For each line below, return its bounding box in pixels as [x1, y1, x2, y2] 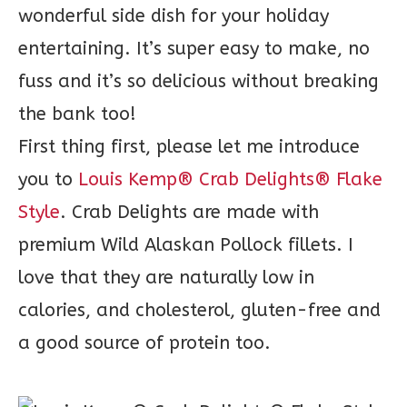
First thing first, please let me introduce [18, 136, 360, 157]
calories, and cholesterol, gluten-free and [18, 300, 381, 321]
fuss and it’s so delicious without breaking [18, 71, 379, 92]
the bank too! [18, 104, 136, 124]
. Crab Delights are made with [60, 202, 319, 223]
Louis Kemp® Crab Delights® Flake [78, 169, 382, 190]
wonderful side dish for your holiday [18, 5, 329, 26]
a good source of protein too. [18, 333, 271, 353]
